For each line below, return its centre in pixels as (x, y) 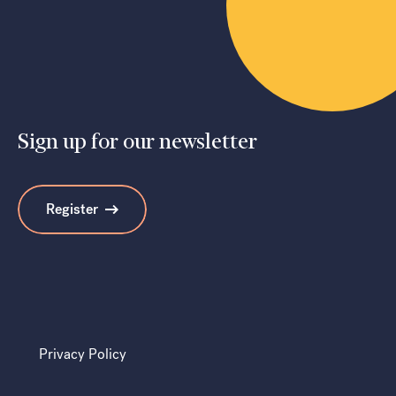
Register (72, 209)
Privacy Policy (83, 354)
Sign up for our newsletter (137, 141)
